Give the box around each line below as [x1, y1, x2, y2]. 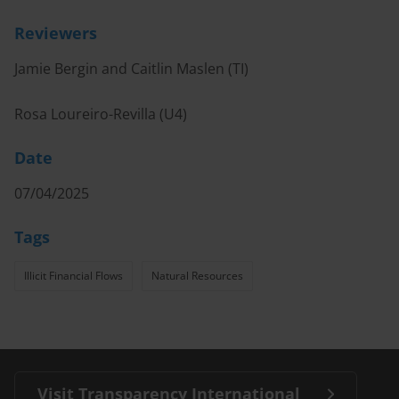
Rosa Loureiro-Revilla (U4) [14, 104, 187, 124]
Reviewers [14, 22, 97, 44]
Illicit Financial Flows [24, 268, 123, 283]
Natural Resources [151, 268, 243, 283]
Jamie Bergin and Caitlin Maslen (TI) [14, 59, 248, 78]
